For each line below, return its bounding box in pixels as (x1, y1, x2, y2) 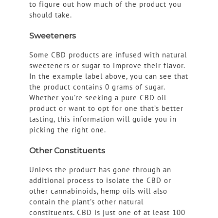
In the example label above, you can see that (29, 72, 188, 81)
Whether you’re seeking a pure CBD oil (29, 93, 166, 103)
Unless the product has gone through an (29, 165, 171, 175)
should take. (29, 10, 72, 20)
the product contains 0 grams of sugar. (29, 82, 165, 92)
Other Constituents (29, 146, 105, 156)
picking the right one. (29, 125, 106, 135)
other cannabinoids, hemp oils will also (29, 186, 167, 196)
